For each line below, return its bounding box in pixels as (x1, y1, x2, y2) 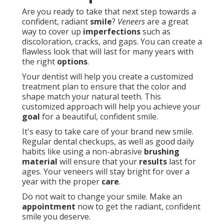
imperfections (83, 26, 140, 37)
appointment (22, 201, 75, 212)
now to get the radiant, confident (75, 201, 200, 212)
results (139, 156, 167, 167)
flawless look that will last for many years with (22, 46, 193, 57)
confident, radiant (22, 16, 90, 27)
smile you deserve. (22, 211, 90, 222)
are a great (145, 16, 188, 27)
